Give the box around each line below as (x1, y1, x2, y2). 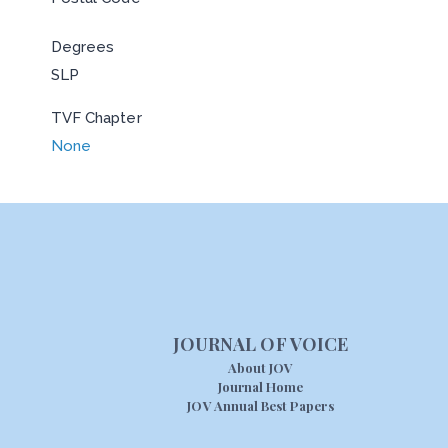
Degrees (50, 38, 115, 56)
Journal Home (217, 377, 304, 395)
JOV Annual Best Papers (187, 396, 334, 414)
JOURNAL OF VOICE (172, 331, 349, 356)
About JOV (227, 358, 294, 376)
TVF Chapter (50, 109, 142, 127)
